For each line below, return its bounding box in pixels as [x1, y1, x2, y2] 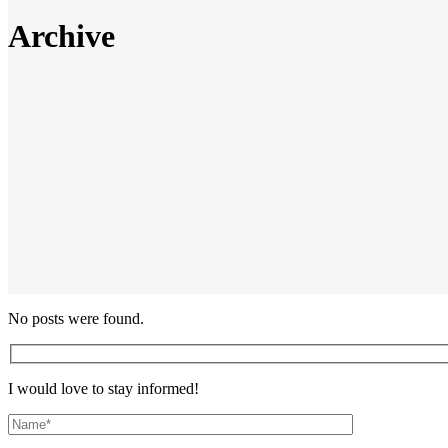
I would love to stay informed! [8, 379, 199, 397]
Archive [8, 18, 115, 55]
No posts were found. [8, 310, 144, 327]
